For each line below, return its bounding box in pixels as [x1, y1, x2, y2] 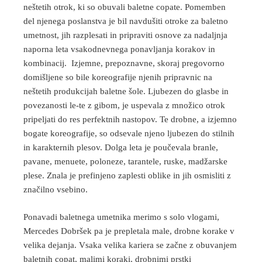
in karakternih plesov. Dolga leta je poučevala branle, [23, 143, 218, 153]
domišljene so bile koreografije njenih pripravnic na [23, 73, 212, 82]
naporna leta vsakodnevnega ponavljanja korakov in [23, 44, 215, 54]
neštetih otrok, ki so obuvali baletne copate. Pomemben [23, 2, 226, 12]
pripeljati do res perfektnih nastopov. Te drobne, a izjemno [23, 115, 237, 125]
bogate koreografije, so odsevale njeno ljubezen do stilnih [23, 129, 235, 139]
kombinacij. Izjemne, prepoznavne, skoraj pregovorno [23, 58, 225, 68]
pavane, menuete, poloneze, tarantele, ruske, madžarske [23, 157, 227, 167]
